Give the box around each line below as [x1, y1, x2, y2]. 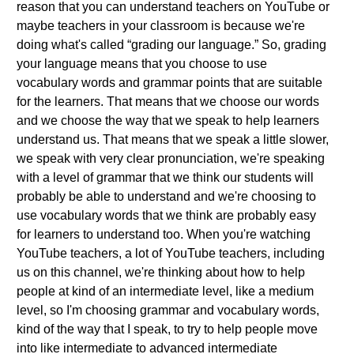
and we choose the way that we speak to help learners [17, 114, 319, 127]
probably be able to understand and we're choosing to [17, 190, 316, 203]
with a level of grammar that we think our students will [17, 171, 314, 184]
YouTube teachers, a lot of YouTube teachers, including [17, 247, 325, 260]
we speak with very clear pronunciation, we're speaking [17, 152, 325, 165]
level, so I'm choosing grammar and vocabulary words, [17, 303, 319, 317]
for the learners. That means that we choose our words [17, 95, 319, 108]
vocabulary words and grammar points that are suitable [17, 76, 322, 89]
